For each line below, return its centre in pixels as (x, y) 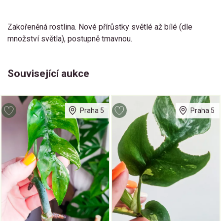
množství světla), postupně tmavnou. (70, 39)
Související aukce (48, 74)
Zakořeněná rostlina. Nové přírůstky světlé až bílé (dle (100, 27)
